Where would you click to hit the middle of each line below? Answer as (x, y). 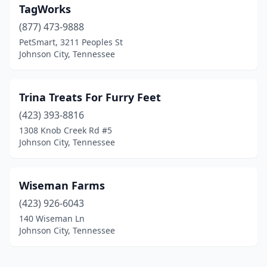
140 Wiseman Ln (52, 218)
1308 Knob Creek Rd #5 (66, 130)
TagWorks (45, 9)
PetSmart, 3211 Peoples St (71, 42)
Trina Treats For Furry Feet (90, 97)
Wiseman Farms (62, 185)
